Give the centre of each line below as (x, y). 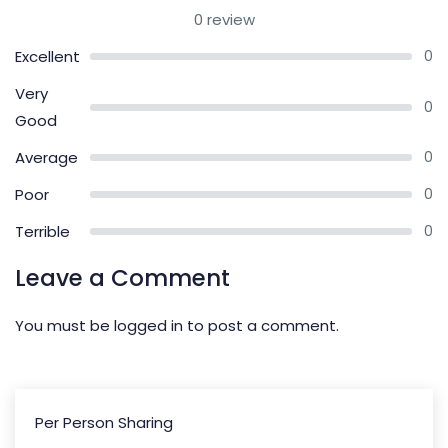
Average (46, 158)
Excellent (47, 57)
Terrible (42, 232)
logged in (148, 326)
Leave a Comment (122, 278)
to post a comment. (261, 326)
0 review (224, 20)
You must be (64, 326)
